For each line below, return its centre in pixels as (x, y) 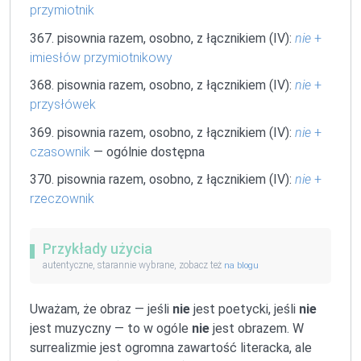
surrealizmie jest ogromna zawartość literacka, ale (171, 347)
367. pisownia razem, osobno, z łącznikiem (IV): (162, 38)
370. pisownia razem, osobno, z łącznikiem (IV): (162, 179)
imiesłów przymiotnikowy (101, 57)
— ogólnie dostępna (147, 151)
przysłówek (63, 105)
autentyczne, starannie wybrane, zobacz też (133, 265)
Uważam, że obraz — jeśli (101, 309)
